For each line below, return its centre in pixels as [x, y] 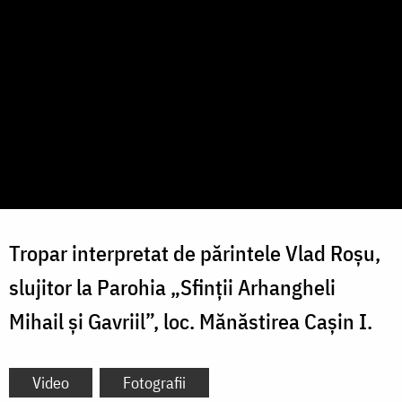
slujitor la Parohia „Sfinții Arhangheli [172, 288]
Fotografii [154, 383]
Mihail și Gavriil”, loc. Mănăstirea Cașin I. [191, 322]
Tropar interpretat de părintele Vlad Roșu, [195, 253]
